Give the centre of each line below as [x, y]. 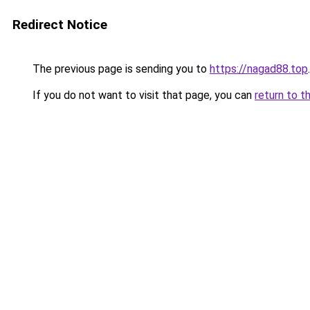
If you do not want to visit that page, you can [142, 95]
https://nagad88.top [259, 69]
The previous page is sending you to [120, 69]
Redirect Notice [60, 25]
